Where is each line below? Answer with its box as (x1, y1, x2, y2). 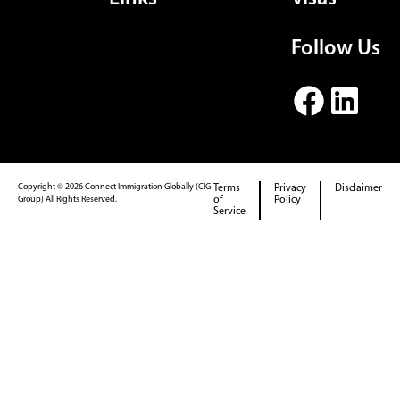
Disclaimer (334, 182, 382, 194)
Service (212, 205, 246, 217)
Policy (273, 194, 301, 205)
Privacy (273, 182, 306, 194)
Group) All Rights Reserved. (18, 194, 117, 204)
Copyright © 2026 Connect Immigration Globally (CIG (18, 181, 211, 192)
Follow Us (291, 37, 380, 60)
